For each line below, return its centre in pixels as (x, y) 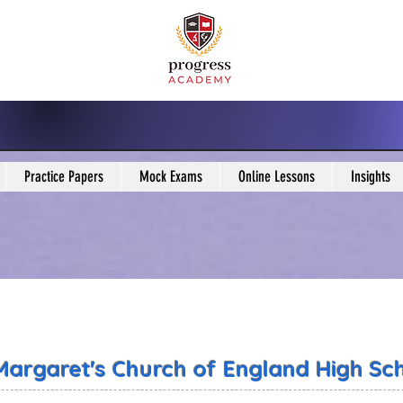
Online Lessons (276, 177)
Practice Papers (63, 177)
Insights (370, 177)
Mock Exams (170, 177)
